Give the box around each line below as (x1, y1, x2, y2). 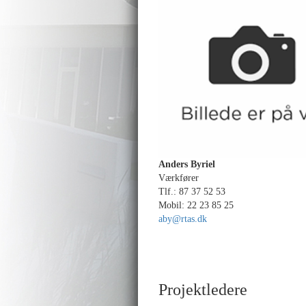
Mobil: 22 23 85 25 (158, 200, 234, 210)
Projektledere (158, 281, 247, 298)
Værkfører (158, 173, 199, 183)
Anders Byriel (158, 159, 215, 169)
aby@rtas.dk (158, 214, 207, 224)
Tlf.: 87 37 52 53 (158, 186, 225, 197)
